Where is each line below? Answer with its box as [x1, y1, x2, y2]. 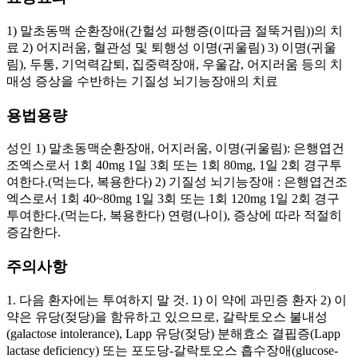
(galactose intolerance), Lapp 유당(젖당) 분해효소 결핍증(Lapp [6, 326, 340, 340]
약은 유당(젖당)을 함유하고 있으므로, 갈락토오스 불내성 [6, 309, 328, 324]
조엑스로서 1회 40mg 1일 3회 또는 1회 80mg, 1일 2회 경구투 [6, 158, 342, 173]
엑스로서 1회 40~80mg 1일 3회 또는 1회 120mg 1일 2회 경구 [6, 192, 340, 206]
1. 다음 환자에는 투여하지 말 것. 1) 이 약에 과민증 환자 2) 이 [6, 292, 347, 307]
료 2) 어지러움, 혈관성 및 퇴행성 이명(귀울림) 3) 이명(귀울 [6, 41, 336, 54]
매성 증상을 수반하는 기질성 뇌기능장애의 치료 [6, 74, 278, 88]
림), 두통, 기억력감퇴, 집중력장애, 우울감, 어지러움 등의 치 [6, 58, 343, 71]
